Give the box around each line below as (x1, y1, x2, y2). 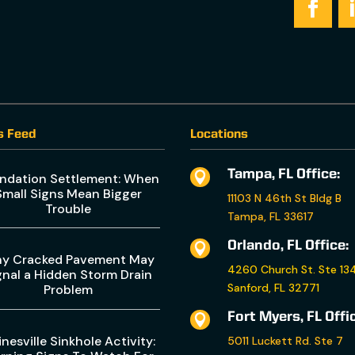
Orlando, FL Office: (227, 238, 349, 253)
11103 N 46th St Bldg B (227, 190, 342, 205)
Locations (190, 128, 249, 141)
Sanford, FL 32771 (227, 280, 320, 295)
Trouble (44, 200, 91, 217)
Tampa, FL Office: (227, 166, 341, 181)
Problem (43, 281, 93, 299)
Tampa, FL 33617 (227, 208, 315, 223)
